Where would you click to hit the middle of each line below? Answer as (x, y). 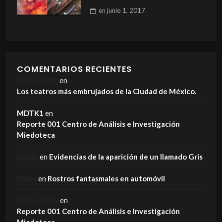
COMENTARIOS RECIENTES (74, 69)
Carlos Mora (37, 200)
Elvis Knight (37, 81)
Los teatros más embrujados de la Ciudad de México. (106, 91)
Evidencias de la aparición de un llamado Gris (126, 157)
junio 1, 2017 (126, 11)
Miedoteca (36, 135)
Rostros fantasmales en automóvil (106, 179)
